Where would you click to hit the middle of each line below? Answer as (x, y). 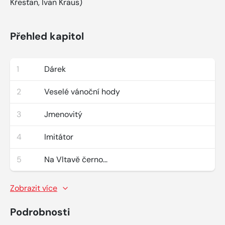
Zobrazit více (34, 188)
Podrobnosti (40, 212)
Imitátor (59, 137)
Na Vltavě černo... (76, 159)
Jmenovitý (63, 114)
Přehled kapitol (47, 36)
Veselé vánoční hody (82, 91)
